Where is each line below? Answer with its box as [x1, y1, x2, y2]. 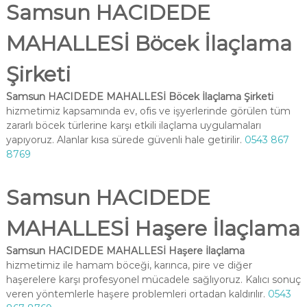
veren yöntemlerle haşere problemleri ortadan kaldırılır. [5, 288, 268, 300]
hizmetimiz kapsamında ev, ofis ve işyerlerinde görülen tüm [5, 105, 291, 117]
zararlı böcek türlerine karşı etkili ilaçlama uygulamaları [5, 119, 261, 132]
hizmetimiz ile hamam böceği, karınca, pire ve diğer [5, 259, 252, 271]
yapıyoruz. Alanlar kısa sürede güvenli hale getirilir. [5, 134, 245, 146]
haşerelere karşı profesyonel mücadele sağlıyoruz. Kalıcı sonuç [5, 273, 301, 286]
